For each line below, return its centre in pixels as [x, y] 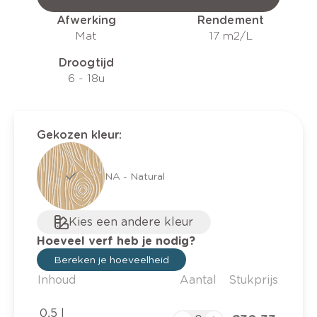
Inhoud [57, 279]
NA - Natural [135, 176]
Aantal [198, 279]
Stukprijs [253, 279]
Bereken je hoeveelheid [111, 259]
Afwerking [86, 20]
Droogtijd [86, 62]
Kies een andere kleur [131, 221]
